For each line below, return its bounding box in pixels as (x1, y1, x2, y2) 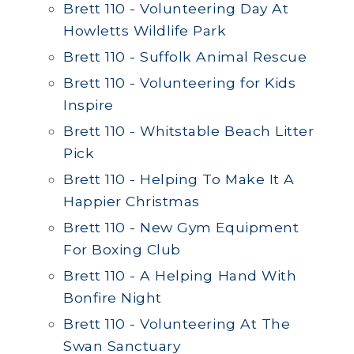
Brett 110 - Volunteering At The (63, 315, 291, 332)
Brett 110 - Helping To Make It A (63, 171, 295, 187)
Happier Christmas (63, 193, 200, 209)
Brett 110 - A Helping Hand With (63, 267, 297, 284)
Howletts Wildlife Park (63, 22, 227, 39)
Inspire (63, 96, 114, 113)
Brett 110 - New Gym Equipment (63, 219, 299, 235)
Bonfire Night (63, 289, 162, 306)
